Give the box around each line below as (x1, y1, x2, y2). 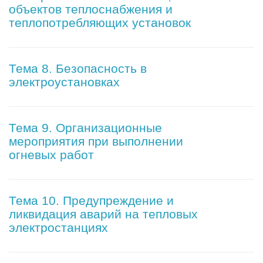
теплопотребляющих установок (9, 16, 191, 30)
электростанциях (9, 221, 108, 235)
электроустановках (9, 75, 120, 89)
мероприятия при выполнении (9, 134, 183, 149)
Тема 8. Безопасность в (9, 62, 147, 76)
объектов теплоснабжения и (9, 2, 173, 16)
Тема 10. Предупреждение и (9, 194, 174, 208)
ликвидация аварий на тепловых (9, 207, 198, 221)
